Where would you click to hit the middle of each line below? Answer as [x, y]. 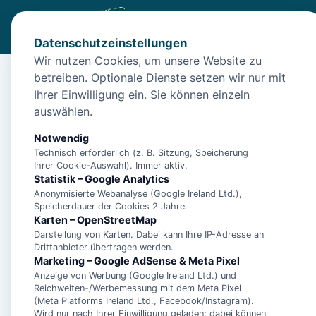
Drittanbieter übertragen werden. [104, 247]
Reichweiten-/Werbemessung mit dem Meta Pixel [138, 288]
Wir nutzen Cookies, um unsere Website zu [148, 61]
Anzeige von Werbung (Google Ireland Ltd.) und [135, 275]
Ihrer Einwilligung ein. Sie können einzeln [142, 95]
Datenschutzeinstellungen [110, 43]
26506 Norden [113, 136]
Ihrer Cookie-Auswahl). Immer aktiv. [111, 165]
